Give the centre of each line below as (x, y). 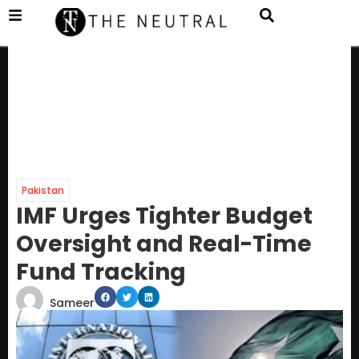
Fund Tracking (101, 272)
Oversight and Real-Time (164, 244)
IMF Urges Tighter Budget (164, 216)
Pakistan (43, 191)
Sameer (72, 303)
